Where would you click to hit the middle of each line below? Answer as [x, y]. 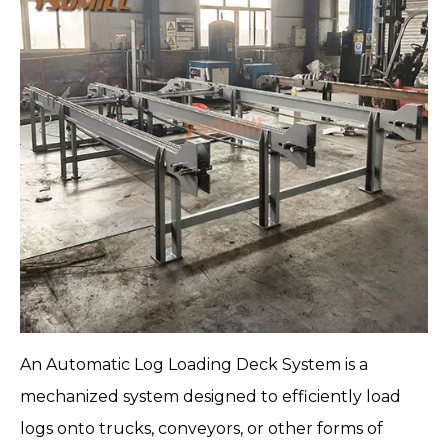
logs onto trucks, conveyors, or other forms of [201, 428]
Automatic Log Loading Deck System [193, 364]
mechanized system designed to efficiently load [210, 396]
